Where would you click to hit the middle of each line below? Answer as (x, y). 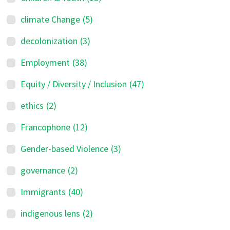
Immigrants (43, 192)
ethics (32, 106)
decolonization (49, 41)
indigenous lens (51, 213)
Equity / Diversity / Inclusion (74, 84)
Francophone (46, 127)
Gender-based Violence (65, 149)
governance (43, 170)
